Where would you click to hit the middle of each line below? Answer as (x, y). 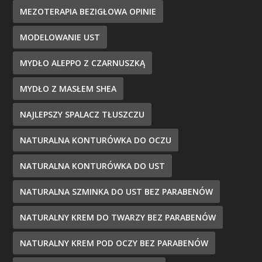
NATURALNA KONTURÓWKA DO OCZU (96, 140)
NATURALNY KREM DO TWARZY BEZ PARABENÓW (118, 218)
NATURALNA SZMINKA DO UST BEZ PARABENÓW (117, 192)
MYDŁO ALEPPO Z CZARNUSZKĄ (83, 63)
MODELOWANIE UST (60, 37)
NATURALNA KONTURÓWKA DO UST (93, 166)
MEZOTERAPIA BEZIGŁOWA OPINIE (88, 12)
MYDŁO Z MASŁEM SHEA (68, 89)
